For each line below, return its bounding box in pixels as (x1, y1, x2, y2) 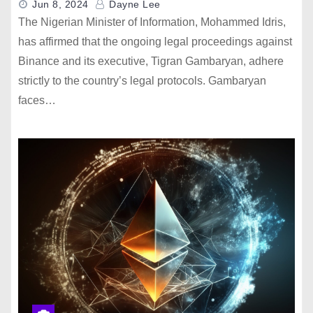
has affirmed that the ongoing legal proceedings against (18, 36, 292, 48)
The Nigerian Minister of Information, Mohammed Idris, (18, 16, 286, 28)
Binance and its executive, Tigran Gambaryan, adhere (18, 55, 284, 67)
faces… (18, 94, 56, 106)
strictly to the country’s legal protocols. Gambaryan (18, 75, 266, 87)
